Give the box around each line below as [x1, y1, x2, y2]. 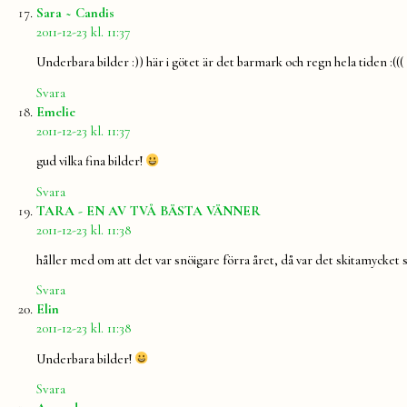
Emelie [36, 103, 75, 120]
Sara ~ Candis [36, 4, 114, 21]
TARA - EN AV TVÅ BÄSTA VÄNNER [36, 202, 261, 219]
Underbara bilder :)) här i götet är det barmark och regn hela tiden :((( [36, 55, 403, 71]
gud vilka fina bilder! [36, 154, 145, 170]
